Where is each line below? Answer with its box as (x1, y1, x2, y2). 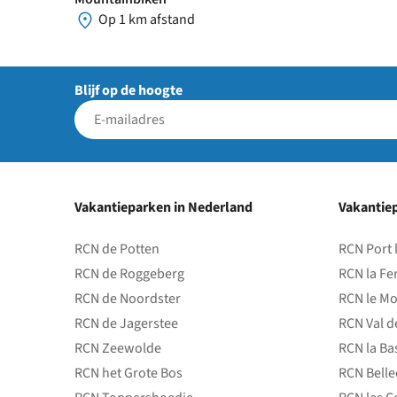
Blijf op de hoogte (74, 81, 183, 101)
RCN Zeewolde (74, 339, 161, 359)
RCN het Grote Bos (74, 363, 183, 384)
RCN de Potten (74, 239, 160, 260)
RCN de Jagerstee (74, 314, 178, 334)
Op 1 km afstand (96, 9, 195, 29)
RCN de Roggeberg (74, 264, 184, 284)
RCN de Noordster (74, 289, 181, 309)
